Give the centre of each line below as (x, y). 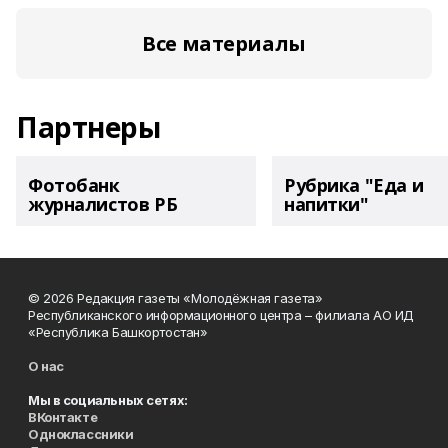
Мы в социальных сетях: (108, 400)
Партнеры (88, 127)
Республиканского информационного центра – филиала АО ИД (221, 315)
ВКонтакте (63, 417)
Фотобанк (74, 185)
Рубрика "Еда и (354, 185)
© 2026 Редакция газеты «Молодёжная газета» (175, 298)
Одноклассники (81, 434)
